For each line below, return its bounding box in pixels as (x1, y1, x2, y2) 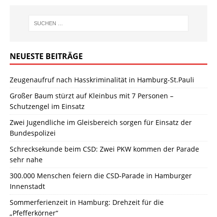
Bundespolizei (10, 128, 56, 138)
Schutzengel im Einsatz (10, 101, 85, 111)
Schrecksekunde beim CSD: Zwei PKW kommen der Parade (10, 144, 199, 154)
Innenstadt (10, 181, 45, 191)
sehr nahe (10, 155, 43, 164)
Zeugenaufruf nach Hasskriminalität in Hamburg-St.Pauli (10, 75, 194, 84)
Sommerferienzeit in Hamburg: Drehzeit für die (10, 197, 164, 207)
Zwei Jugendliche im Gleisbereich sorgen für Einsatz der (10, 117, 192, 127)
